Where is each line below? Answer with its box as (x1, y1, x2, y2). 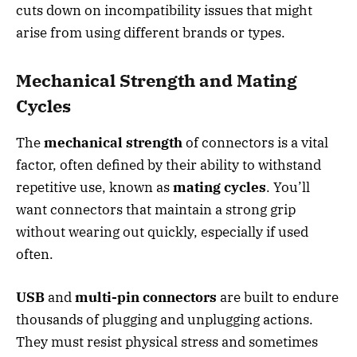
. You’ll (266, 178, 310, 197)
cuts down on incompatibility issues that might (16, 2, 312, 20)
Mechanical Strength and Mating (16, 69, 297, 92)
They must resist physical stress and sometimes (16, 333, 318, 351)
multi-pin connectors (75, 288, 217, 307)
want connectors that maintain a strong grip (16, 201, 296, 219)
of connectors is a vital (182, 134, 328, 152)
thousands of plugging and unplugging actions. (16, 311, 313, 329)
